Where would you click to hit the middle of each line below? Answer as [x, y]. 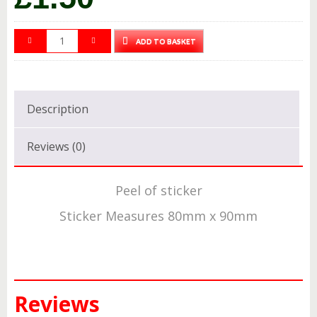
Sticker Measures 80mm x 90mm [158, 215]
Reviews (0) [56, 146]
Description [58, 109]
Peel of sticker [158, 190]
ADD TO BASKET [166, 41]
